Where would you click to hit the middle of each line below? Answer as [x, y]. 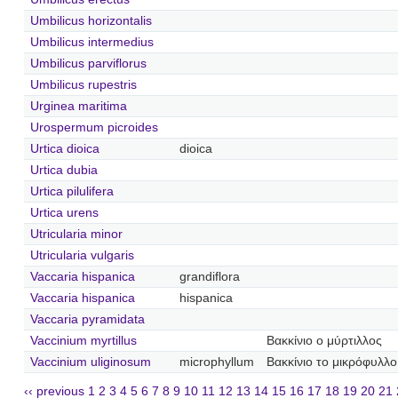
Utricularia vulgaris [82, 255]
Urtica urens [64, 212]
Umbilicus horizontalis [91, 20]
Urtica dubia [64, 170]
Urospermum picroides [94, 127]
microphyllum [216, 362]
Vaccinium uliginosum [90, 362]
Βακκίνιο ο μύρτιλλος [324, 340]
